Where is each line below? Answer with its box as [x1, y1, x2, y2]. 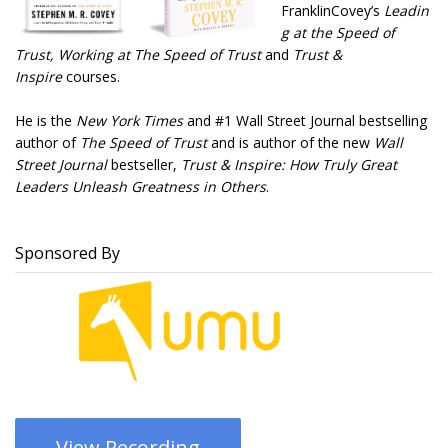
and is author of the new [207, 133, 374, 153]
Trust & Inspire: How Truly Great [181, 155, 397, 175]
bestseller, [111, 155, 181, 175]
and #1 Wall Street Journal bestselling [187, 111, 427, 131]
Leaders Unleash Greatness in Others [15, 177, 266, 197]
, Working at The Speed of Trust [50, 45, 265, 65]
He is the [15, 111, 76, 131]
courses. [66, 67, 120, 87]
